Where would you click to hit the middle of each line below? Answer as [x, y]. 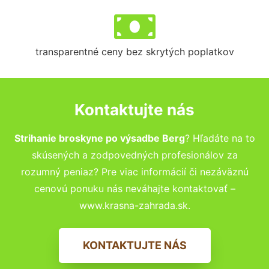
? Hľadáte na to [220, 138]
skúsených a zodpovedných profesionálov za [134, 155]
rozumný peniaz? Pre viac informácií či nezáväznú [134, 171]
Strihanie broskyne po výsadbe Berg [99, 138]
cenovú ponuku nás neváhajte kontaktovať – [134, 188]
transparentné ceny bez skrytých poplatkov [134, 51]
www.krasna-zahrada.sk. [134, 205]
